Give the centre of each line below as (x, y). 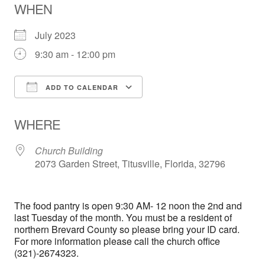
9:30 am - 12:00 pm (75, 54)
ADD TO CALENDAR (81, 88)
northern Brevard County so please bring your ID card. (127, 230)
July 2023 (60, 35)
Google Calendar (190, 109)
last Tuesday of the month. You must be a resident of (123, 218)
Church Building (69, 151)
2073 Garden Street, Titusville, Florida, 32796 (130, 164)
